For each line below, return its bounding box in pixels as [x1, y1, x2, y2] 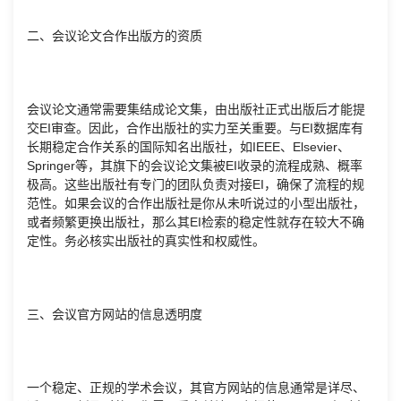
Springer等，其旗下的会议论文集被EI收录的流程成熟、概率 [27, 158, 363, 174]
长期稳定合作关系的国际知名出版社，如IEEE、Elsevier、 [27, 140, 350, 155]
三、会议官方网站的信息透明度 [27, 307, 202, 322]
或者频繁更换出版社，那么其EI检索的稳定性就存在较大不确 [27, 215, 364, 230]
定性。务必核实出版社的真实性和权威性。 [27, 234, 265, 249]
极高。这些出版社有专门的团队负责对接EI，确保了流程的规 [27, 177, 364, 192]
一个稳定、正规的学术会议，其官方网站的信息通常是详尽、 [27, 380, 365, 396]
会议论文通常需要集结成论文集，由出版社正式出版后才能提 [27, 102, 365, 117]
